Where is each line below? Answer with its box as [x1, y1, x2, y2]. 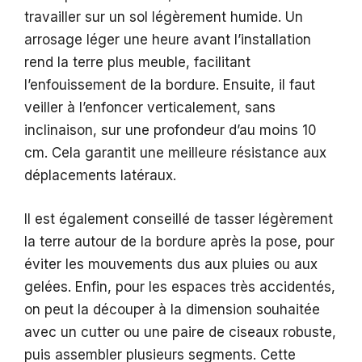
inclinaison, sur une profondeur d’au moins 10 [24, 122, 317, 139]
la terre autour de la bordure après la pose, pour [24, 233, 335, 250]
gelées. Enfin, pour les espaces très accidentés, [24, 278, 335, 295]
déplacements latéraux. [24, 167, 176, 184]
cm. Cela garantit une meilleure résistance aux [24, 145, 326, 162]
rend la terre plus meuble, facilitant [24, 54, 250, 71]
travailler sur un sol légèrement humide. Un [24, 9, 303, 26]
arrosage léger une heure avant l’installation [24, 32, 311, 48]
